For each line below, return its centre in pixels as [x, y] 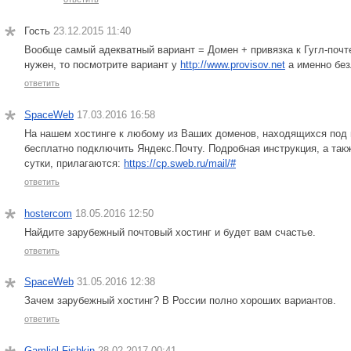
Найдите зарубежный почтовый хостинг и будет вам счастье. [170, 232]
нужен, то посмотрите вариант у [102, 64]
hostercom [48, 213]
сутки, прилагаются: [74, 163]
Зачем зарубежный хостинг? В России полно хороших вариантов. [180, 301]
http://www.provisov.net [233, 64]
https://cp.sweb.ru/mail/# [180, 163]
